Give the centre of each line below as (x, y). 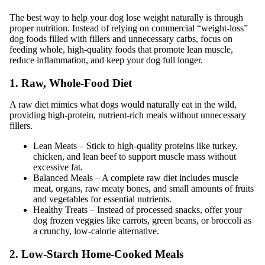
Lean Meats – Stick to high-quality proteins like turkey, (135, 146)
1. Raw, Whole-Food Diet (71, 83)
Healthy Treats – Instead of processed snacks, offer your (138, 209)
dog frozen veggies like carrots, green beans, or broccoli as (142, 220)
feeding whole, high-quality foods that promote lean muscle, (121, 50)
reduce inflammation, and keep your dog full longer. (106, 60)
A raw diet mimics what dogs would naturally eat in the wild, (123, 104)
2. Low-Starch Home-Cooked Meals (96, 254)
